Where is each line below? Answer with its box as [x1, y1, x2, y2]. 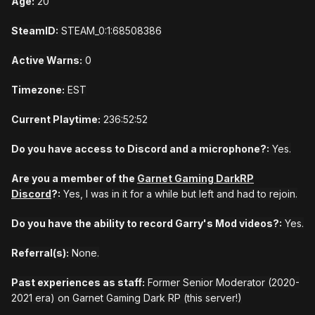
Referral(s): [11, 247, 69, 259]
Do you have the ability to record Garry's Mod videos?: [11, 217, 282, 230]
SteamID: [11, 25, 58, 37]
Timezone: [11, 84, 65, 96]
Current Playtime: [11, 113, 101, 126]
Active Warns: [11, 54, 82, 67]
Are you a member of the [11, 172, 137, 185]
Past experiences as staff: [11, 276, 145, 289]
